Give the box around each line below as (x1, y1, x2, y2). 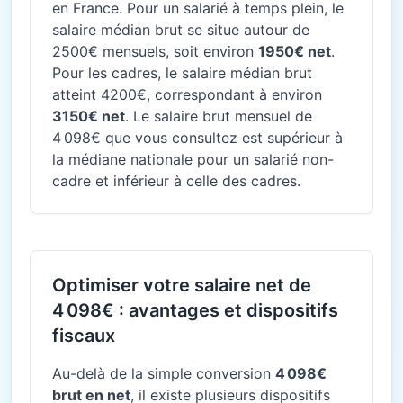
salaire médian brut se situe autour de (52, 21, 309, 39)
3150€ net (52, 107, 125, 125)
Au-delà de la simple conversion (52, 364, 275, 382)
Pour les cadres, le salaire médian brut (52, 64, 312, 82)
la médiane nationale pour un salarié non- (52, 150, 334, 168)
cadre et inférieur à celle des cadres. (52, 172, 300, 190)
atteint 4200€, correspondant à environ (52, 85, 322, 103)
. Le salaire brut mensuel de (125, 107, 312, 125)
